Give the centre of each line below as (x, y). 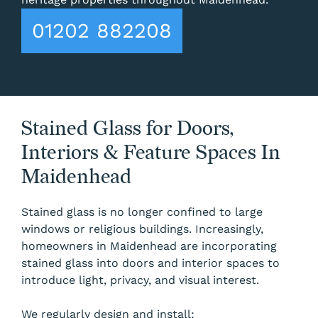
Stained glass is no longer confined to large (142, 212)
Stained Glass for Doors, (128, 129)
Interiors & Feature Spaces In (151, 153)
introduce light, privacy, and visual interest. (140, 280)
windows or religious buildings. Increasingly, (142, 229)
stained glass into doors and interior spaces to (150, 263)
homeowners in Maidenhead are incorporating (149, 246)
